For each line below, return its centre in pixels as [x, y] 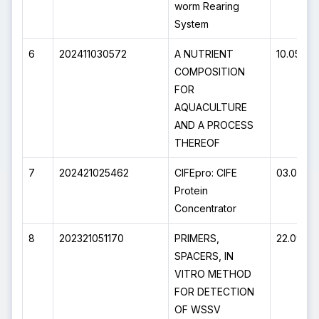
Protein [192, 190]
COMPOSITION [210, 72]
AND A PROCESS [214, 125]
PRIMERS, [197, 238]
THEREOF [198, 143]
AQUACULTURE [211, 107]
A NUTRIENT [204, 54]
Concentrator [206, 208]
